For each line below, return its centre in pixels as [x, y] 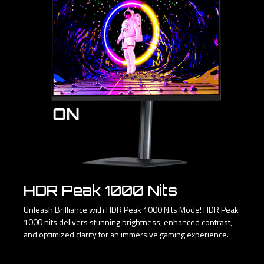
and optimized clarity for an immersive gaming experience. [126, 235]
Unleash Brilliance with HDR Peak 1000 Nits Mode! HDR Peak [131, 210]
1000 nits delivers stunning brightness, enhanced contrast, [128, 222]
